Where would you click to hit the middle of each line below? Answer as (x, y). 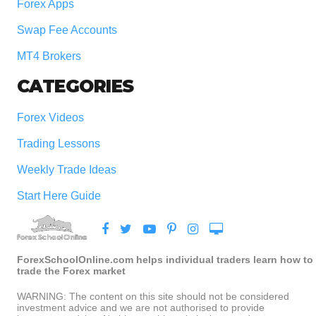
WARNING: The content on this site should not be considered (153, 297)
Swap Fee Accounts (67, 30)
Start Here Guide (59, 196)
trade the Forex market (71, 271)
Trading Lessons (58, 144)
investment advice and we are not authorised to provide (140, 308)
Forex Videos (50, 118)
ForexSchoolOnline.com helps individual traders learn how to (165, 260)
